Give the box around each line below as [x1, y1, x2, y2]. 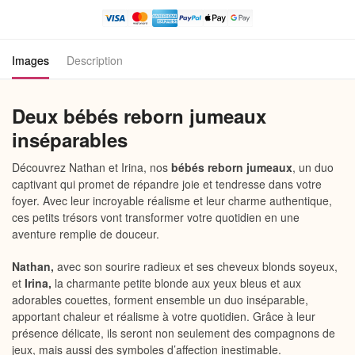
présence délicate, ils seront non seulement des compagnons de [12, 324, 335, 341]
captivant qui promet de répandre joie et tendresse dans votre [12, 176, 322, 192]
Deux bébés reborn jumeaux [12, 102, 266, 129]
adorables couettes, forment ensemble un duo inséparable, [12, 291, 308, 307]
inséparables [12, 126, 128, 153]
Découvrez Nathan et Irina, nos [12, 159, 171, 175]
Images [12, 52, 49, 68]
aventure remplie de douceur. [12, 226, 159, 242]
